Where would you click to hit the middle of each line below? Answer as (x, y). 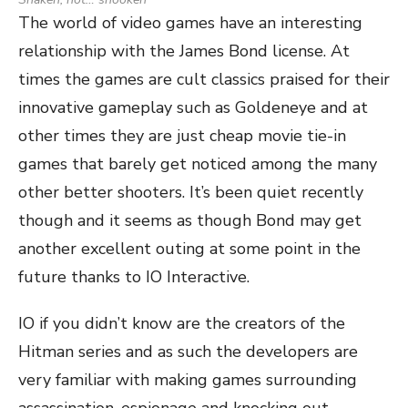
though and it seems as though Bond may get (190, 220)
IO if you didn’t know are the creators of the (182, 323)
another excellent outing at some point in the (189, 249)
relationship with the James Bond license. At (184, 51)
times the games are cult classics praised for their (204, 79)
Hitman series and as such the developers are (188, 352)
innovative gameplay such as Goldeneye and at (193, 107)
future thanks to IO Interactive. (134, 277)
